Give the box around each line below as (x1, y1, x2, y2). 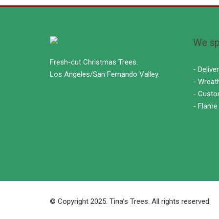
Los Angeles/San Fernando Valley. (50, 69, 159, 79)
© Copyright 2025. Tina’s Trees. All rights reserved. (50, 197, 211, 206)
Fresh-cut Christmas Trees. (50, 57, 138, 66)
